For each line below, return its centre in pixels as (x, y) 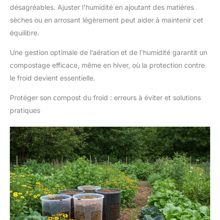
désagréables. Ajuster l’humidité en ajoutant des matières (102, 7)
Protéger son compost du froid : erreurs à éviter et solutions (105, 98)
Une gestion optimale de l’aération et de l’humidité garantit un (109, 53)
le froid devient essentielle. (53, 78)
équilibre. (25, 33)
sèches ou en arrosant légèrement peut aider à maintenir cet (107, 20)
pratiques (25, 110)
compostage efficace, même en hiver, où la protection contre (107, 65)
